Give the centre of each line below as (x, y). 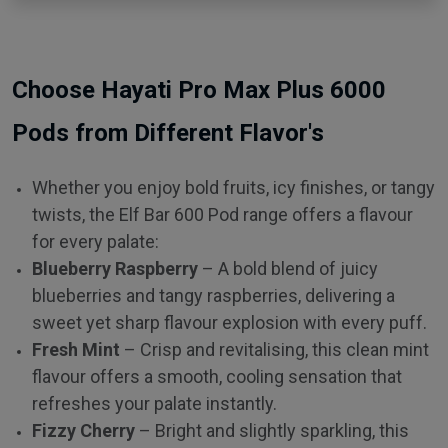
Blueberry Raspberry (115, 268)
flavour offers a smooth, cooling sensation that (217, 376)
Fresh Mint (76, 349)
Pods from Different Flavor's (168, 132)
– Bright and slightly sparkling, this (272, 430)
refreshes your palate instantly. (154, 403)
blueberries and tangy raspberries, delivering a (213, 295)
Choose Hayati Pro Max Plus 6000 (199, 89)
